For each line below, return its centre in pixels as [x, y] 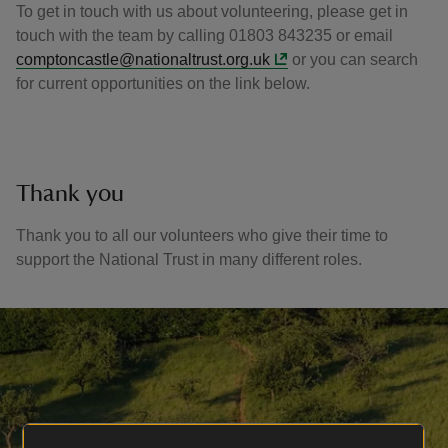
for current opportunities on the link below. [163, 83]
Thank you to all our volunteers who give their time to [202, 235]
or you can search [353, 59]
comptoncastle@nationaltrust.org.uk [143, 59]
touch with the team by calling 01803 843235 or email [204, 35]
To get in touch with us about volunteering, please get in [212, 11]
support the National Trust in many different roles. [191, 259]
